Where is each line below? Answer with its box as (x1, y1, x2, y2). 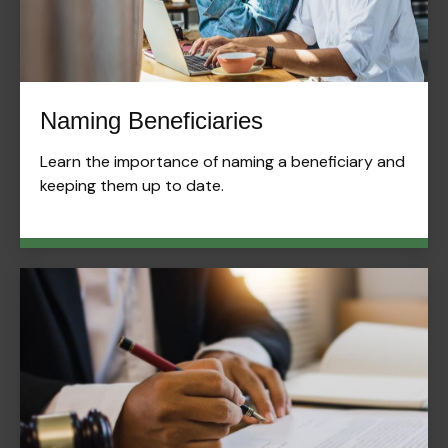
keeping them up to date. (40, 175, 224, 197)
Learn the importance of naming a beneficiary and (40, 151, 405, 173)
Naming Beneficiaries (40, 107, 263, 135)
